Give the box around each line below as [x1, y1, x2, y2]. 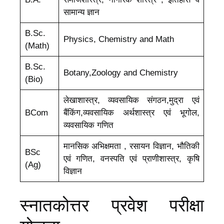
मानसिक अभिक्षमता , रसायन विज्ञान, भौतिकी [63, 141, 199, 151]
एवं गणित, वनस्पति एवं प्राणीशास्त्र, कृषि [63, 154, 199, 164]
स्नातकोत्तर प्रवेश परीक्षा [20, 195, 204, 215]
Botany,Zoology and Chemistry [63, 68, 178, 78]
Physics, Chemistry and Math [63, 34, 174, 44]
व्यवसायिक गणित [63, 120, 113, 130]
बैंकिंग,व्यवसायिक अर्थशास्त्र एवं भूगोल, [63, 108, 199, 118]
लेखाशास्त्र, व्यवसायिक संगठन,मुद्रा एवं [63, 95, 199, 105]
